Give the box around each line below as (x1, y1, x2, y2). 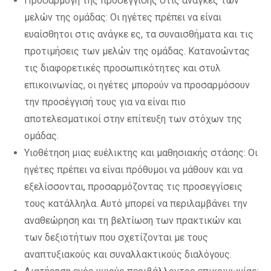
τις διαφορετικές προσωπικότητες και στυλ (24, 62, 221, 74)
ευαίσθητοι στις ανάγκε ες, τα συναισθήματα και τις (24, 28, 253, 40)
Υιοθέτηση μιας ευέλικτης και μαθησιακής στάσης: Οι (24, 147, 258, 158)
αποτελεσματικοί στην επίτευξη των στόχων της (24, 113, 242, 125)
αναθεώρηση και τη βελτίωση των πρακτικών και (24, 215, 241, 226)
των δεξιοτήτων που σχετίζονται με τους (24, 232, 208, 243)
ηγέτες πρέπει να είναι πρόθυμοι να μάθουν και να (24, 164, 243, 175)
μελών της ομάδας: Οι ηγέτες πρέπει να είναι (24, 11, 221, 23)
